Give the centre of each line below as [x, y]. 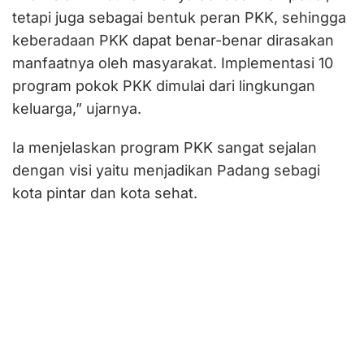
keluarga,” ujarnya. [77, 108]
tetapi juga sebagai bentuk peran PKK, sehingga [179, 17]
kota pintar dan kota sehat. [105, 193]
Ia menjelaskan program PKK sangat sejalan [165, 147]
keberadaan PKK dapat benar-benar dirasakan [173, 40]
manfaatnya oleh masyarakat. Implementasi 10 [173, 63]
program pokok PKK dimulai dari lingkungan [164, 85]
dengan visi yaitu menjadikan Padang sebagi [166, 170]
